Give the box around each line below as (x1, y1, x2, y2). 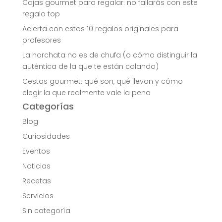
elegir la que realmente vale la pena (22, 88, 151, 98)
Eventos (22, 146, 50, 157)
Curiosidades (22, 131, 70, 142)
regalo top (22, 9, 60, 19)
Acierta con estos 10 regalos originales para (22, 24, 178, 34)
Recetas (22, 176, 51, 186)
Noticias (22, 161, 51, 171)
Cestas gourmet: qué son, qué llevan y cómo (22, 76, 183, 87)
